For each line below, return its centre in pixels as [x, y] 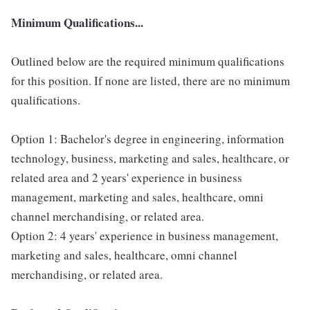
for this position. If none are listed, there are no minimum [151, 80]
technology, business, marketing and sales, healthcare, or [150, 158]
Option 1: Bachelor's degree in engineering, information [148, 138]
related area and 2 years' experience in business [127, 177]
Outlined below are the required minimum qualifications [148, 61]
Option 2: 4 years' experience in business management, [145, 235]
